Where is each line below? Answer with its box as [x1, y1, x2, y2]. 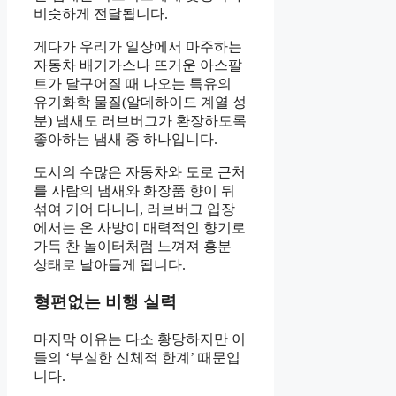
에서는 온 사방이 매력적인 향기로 [34, 219, 246, 235]
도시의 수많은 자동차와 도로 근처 [34, 164, 246, 179]
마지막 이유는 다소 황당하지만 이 [34, 331, 246, 347]
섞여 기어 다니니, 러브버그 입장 [34, 201, 235, 217]
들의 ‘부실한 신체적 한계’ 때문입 [34, 350, 240, 366]
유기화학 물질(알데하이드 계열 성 [34, 94, 247, 110]
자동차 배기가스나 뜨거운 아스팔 [34, 57, 242, 72]
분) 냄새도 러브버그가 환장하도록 [34, 112, 247, 128]
